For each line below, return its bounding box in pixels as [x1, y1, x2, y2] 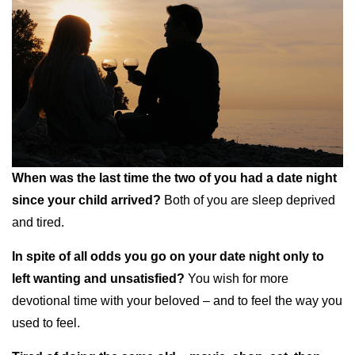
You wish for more [185, 272, 288, 286]
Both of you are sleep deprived [164, 193, 335, 208]
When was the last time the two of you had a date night [12, 171, 337, 185]
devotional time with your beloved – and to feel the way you [12, 294, 342, 308]
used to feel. [12, 316, 80, 330]
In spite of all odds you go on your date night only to [12, 250, 324, 264]
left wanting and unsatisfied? [12, 272, 185, 286]
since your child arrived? [12, 193, 164, 208]
